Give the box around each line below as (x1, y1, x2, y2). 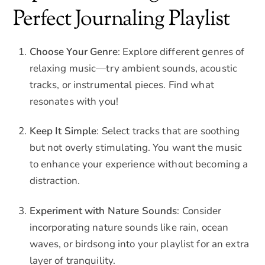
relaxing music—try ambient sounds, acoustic (29, 62, 238, 76)
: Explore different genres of (117, 45, 245, 59)
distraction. (29, 174, 80, 188)
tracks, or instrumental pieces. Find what (29, 78, 214, 92)
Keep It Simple (29, 124, 97, 138)
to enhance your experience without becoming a (29, 157, 248, 172)
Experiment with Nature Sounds (29, 203, 177, 218)
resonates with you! (29, 95, 118, 109)
